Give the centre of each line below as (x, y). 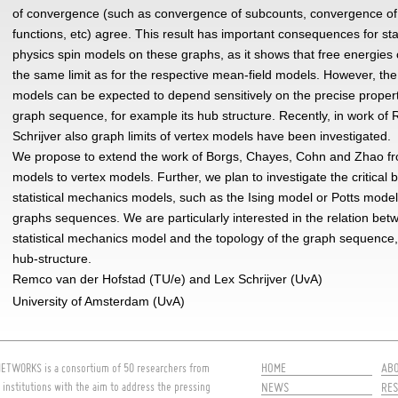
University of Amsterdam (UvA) (99, 301)
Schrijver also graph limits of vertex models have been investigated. (202, 136)
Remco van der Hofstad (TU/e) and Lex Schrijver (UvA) (167, 279)
